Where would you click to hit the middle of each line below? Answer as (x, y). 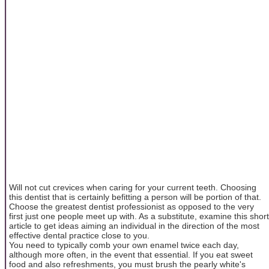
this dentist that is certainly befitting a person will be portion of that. (135, 197)
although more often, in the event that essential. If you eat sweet (131, 254)
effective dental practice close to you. (79, 235)
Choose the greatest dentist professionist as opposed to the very (131, 206)
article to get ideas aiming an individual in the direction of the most (134, 225)
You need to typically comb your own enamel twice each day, (124, 245)
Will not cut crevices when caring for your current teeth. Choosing (133, 187)
